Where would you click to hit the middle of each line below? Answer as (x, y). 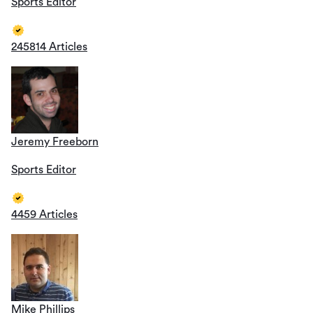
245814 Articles (49, 46)
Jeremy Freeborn (55, 141)
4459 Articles (44, 214)
